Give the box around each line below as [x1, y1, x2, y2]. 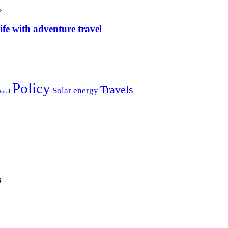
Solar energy [52, 85, 98, 95]
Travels [100, 83, 133, 96]
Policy [12, 79, 50, 96]
